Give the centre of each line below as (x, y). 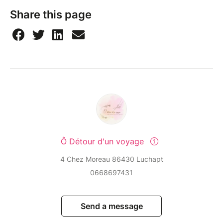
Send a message (111, 206)
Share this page (51, 15)
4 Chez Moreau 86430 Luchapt (111, 159)
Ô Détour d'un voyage (104, 142)
